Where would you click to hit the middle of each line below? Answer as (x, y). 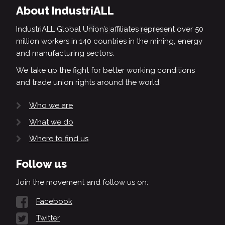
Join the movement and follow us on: (82, 183)
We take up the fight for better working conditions (105, 70)
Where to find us (59, 139)
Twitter (48, 218)
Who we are (51, 105)
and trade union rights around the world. (88, 82)
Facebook (54, 202)
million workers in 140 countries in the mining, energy (109, 41)
